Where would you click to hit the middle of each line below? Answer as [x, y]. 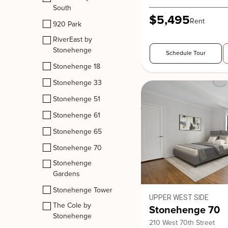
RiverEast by [73, 39]
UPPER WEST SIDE [179, 197]
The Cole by [72, 205]
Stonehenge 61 [77, 115]
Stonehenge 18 [77, 66]
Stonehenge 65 [77, 132]
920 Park [67, 24]
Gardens [66, 174]
